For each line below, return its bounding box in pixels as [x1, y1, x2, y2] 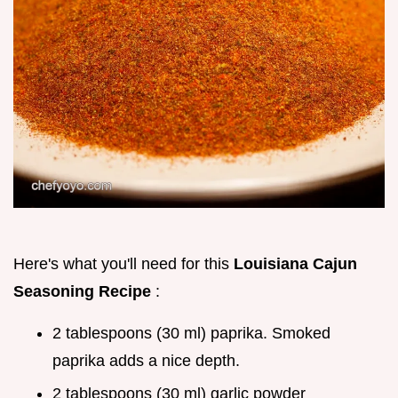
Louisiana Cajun [234, 255, 357, 274]
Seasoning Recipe [13, 283, 155, 301]
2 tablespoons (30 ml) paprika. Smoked [52, 324, 330, 343]
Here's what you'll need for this [13, 255, 234, 274]
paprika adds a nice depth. [52, 352, 240, 370]
